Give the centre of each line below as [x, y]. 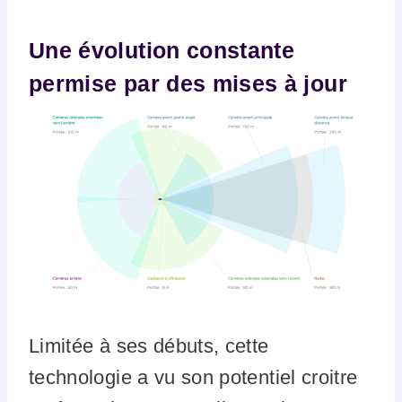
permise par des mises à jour [192, 83]
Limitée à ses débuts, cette [149, 346]
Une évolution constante [162, 50]
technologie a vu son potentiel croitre [193, 378]
